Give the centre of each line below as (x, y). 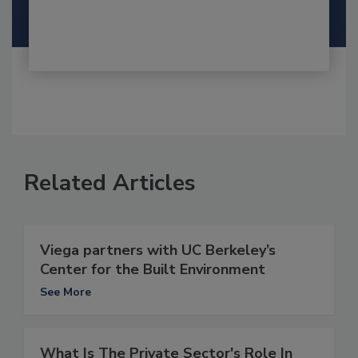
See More (66, 292)
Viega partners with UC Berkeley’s (158, 250)
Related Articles (110, 183)
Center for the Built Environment (153, 269)
